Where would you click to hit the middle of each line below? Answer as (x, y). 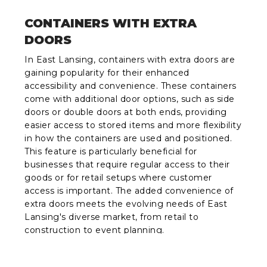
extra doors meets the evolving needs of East (126, 204)
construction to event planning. (94, 230)
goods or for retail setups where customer (118, 178)
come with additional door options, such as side (130, 99)
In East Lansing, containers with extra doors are (130, 60)
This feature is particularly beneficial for (111, 152)
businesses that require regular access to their (127, 165)
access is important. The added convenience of (129, 191)
